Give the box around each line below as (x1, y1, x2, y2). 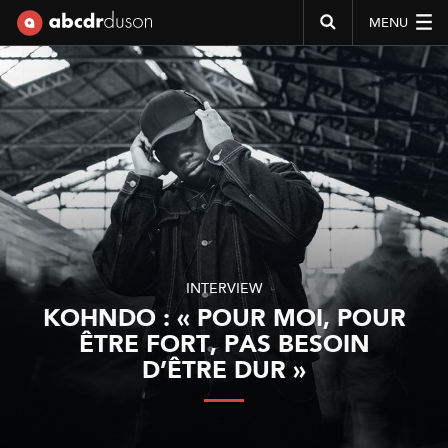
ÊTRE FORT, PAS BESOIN (78, 333, 370, 358)
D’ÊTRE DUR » (142, 359, 306, 384)
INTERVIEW (186, 279, 262, 297)
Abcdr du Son (16, 50, 82, 61)
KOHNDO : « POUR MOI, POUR (42, 307, 406, 332)
